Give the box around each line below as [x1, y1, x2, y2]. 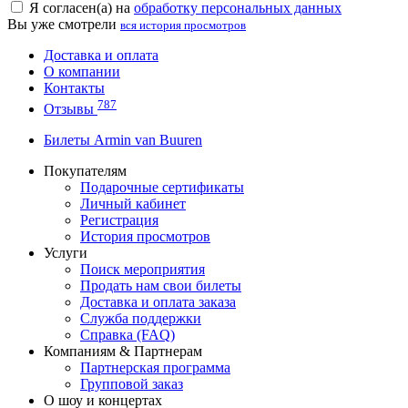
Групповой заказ [80, 375, 183, 392]
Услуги [44, 244, 87, 260]
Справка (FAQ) [80, 326, 175, 342]
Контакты [44, 80, 105, 97]
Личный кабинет [80, 195, 186, 211]
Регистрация [80, 211, 158, 228]
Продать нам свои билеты [80, 277, 241, 293]
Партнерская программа [80, 359, 230, 375]
